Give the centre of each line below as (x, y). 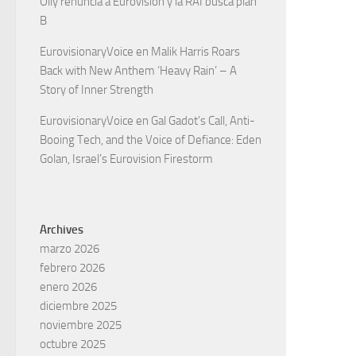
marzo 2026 (70, 249)
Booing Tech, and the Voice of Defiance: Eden (151, 140)
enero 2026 (68, 287)
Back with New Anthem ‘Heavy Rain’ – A (138, 71)
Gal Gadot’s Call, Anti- (203, 121)
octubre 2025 (73, 344)
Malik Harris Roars (195, 52)
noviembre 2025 (81, 325)
